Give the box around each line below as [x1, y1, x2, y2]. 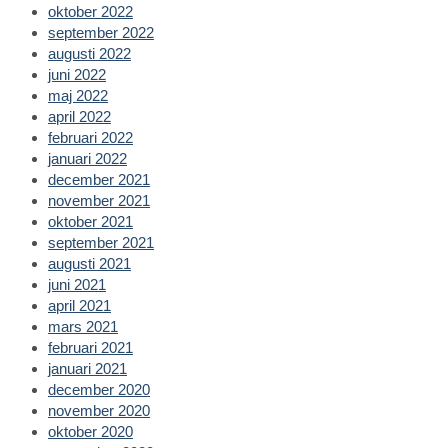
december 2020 [48, 380, 150, 398]
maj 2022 [48, 86, 108, 104]
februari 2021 [48, 338, 133, 356]
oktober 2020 [48, 422, 133, 440]
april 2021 [48, 296, 111, 314]
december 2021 [48, 170, 150, 188]
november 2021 [48, 191, 150, 209]
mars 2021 [48, 317, 118, 335]
